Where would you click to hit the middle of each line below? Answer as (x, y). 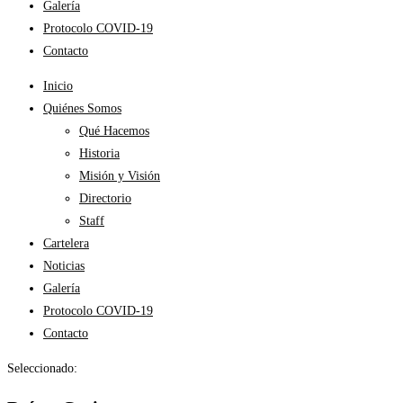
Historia (99, 153)
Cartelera (66, 243)
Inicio (58, 86)
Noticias (64, 266)
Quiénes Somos (82, 108)
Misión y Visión (120, 176)
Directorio (105, 198)
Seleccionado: (42, 368)
